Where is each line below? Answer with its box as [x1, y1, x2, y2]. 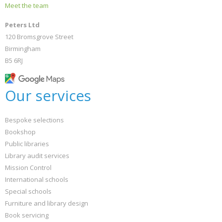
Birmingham [5, 44, 41, 53]
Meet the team [5, 1, 49, 10]
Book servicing [5, 211, 49, 220]
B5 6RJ [5, 56, 23, 65]
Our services [5, 86, 91, 106]
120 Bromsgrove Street [5, 32, 73, 41]
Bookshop [5, 127, 36, 136]
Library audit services [5, 151, 69, 160]
